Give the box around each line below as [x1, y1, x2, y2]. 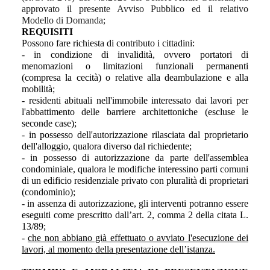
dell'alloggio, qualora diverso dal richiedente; [22, 140, 192, 151]
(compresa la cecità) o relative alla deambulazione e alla [22, 72, 248, 83]
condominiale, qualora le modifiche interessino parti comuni [22, 163, 248, 174]
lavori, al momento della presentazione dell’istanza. [22, 243, 215, 254]
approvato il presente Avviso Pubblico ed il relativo [22, 3, 248, 14]
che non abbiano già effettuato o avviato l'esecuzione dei [28, 232, 249, 243]
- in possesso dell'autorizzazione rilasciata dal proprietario [22, 129, 248, 140]
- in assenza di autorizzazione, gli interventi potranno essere [22, 198, 248, 209]
